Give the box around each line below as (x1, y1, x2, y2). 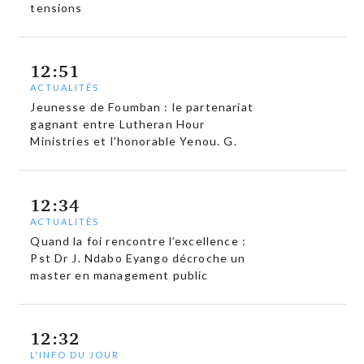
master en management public (30, 267, 209, 282)
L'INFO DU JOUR (30, 349, 120, 361)
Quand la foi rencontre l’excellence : (30, 233, 246, 248)
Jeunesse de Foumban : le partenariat (30, 100, 253, 115)
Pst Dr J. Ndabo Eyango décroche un (30, 250, 246, 265)
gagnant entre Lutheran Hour (30, 117, 206, 132)
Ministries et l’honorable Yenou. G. (30, 134, 237, 149)
